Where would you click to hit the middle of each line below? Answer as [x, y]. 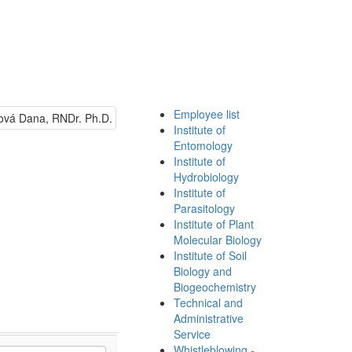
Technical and [208, 302]
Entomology [203, 145]
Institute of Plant [214, 224]
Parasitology [204, 208]
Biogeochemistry [215, 286]
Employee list [207, 114]
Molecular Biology [218, 239]
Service [192, 334]
